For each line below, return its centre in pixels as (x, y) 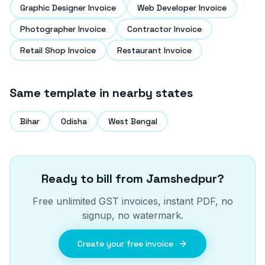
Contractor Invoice (164, 29)
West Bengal (133, 121)
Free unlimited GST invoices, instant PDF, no (132, 201)
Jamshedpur (181, 179)
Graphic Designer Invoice (68, 8)
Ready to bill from (93, 179)
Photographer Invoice (63, 29)
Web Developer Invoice (182, 8)
